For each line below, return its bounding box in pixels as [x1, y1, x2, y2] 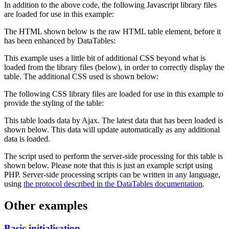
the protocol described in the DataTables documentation [24, 179, 202, 188]
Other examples [4, 198, 87, 212]
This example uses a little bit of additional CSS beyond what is [4, 53, 205, 62]
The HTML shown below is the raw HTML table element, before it [4, 27, 221, 36]
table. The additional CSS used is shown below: [4, 72, 158, 81]
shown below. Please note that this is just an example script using [4, 161, 213, 170]
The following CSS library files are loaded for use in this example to [4, 89, 223, 98]
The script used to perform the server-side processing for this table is [4, 151, 223, 161]
